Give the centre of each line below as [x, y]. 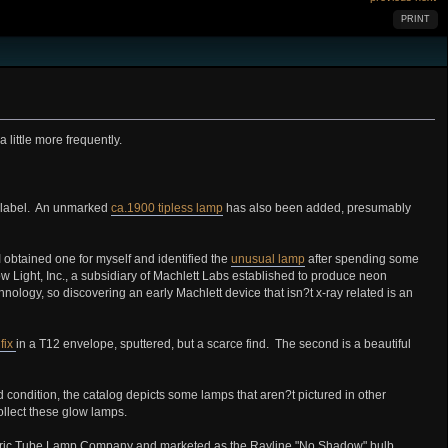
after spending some [361, 259]
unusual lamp [267, 259]
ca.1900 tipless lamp [166, 208]
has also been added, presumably [316, 208]
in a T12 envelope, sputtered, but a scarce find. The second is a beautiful [213, 344]
